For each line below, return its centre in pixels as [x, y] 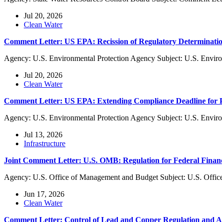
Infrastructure [45, 144]
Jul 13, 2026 [43, 135]
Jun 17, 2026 [44, 194]
